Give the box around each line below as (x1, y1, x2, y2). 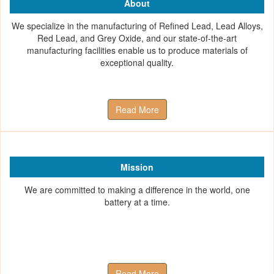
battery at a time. (104, 196, 170, 209)
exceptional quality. (100, 56, 174, 69)
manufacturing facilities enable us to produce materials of (26, 44, 248, 57)
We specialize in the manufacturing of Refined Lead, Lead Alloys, (11, 20, 263, 32)
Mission (120, 161, 154, 174)
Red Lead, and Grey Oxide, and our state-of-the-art (37, 32, 237, 45)
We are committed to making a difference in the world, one (24, 183, 250, 196)
